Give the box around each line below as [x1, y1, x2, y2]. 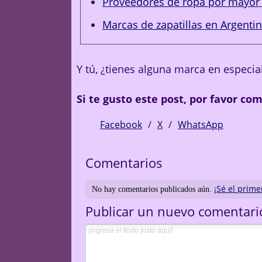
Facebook [100, 118, 142, 131]
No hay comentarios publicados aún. [91, 185, 214, 194]
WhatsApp [178, 118, 223, 131]
